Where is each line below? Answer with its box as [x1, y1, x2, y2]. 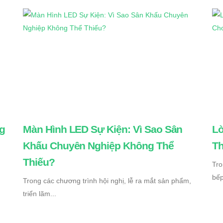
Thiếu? [23, 156, 55, 168]
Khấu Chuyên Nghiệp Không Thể [23, 140, 174, 152]
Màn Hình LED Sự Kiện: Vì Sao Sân [23, 123, 183, 135]
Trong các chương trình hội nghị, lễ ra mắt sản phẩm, [23, 177, 191, 185]
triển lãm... [23, 190, 56, 198]
